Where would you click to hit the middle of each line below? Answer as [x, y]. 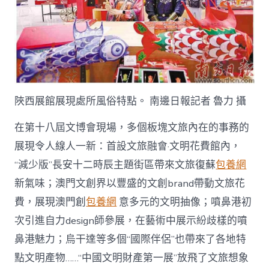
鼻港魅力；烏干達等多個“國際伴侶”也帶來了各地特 [131, 239]
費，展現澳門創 [50, 202]
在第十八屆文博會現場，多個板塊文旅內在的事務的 [132, 127]
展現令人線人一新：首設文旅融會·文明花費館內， [128, 146]
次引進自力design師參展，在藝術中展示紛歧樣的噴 [131, 220]
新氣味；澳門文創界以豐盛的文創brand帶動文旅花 [130, 183]
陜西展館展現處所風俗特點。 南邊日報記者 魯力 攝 [131, 101]
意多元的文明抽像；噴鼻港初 [184, 202]
